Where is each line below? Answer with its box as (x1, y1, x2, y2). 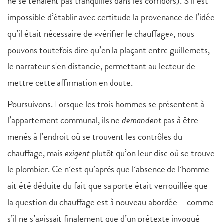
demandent (122, 113, 161, 128)
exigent (65, 146, 92, 161)
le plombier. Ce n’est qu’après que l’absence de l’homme (7, 162, 209, 177)
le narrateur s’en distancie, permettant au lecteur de (7, 59, 195, 74)
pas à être (161, 113, 198, 128)
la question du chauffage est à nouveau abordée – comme (7, 195, 214, 210)
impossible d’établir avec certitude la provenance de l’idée (7, 10, 215, 25)
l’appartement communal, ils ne (7, 113, 122, 128)
